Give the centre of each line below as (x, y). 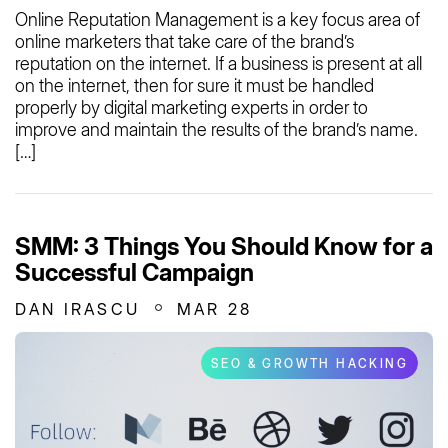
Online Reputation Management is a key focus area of (217, 19)
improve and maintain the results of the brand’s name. (216, 129)
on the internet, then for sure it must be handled (194, 85)
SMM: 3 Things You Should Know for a (224, 246)
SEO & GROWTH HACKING (309, 363)
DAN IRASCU (77, 308)
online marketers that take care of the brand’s (184, 41)
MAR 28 (215, 308)
